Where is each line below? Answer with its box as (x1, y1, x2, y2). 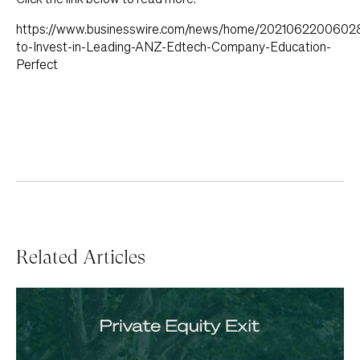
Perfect (16, 55, 58, 73)
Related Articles (16, 246, 145, 269)
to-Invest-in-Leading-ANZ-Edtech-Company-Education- (16, 38, 331, 55)
